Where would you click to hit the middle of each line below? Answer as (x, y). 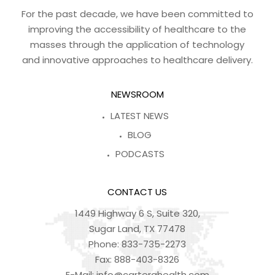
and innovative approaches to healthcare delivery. (137, 60)
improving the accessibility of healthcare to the (137, 29)
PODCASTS (140, 154)
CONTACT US (137, 192)
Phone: (105, 244)
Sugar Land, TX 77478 (137, 229)
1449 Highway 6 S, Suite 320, (137, 214)
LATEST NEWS (140, 116)
